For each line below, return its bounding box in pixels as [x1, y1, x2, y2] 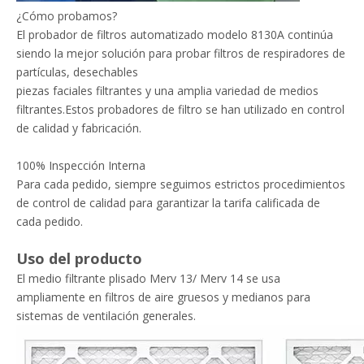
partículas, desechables [16, 64, 138, 80]
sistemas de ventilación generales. [16, 308, 196, 323]
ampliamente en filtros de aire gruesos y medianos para [16, 289, 310, 305]
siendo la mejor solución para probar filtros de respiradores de [16, 45, 345, 61]
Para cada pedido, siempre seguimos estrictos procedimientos [16, 176, 345, 192]
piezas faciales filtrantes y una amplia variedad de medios [16, 83, 318, 98]
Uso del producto [16, 249, 142, 268]
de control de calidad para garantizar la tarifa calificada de [16, 195, 320, 210]
